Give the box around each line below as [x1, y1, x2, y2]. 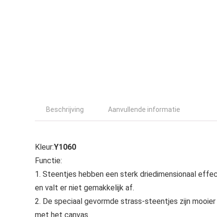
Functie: [35, 156, 62, 165]
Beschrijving [46, 106, 84, 113]
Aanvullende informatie [108, 106, 180, 113]
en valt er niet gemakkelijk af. [35, 183, 134, 192]
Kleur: [35, 142, 54, 152]
